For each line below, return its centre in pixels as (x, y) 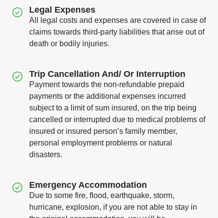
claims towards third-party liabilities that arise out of (117, 32)
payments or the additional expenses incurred (108, 96)
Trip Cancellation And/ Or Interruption (107, 74)
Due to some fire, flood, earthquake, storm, (102, 195)
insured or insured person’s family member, (103, 131)
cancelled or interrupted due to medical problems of (117, 119)
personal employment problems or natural (101, 143)
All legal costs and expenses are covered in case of (118, 20)
